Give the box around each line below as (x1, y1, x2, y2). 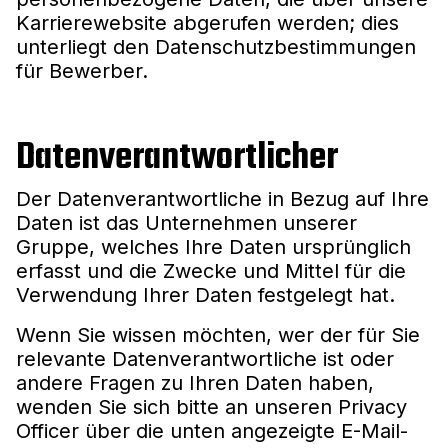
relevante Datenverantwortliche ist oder (16, 346, 394, 371)
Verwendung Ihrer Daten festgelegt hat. (16, 282, 395, 307)
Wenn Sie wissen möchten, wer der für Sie (16, 322, 420, 347)
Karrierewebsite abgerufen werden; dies (16, 10, 399, 35)
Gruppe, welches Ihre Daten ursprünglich (16, 234, 411, 259)
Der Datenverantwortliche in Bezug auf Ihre (16, 186, 429, 211)
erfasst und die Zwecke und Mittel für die (16, 258, 406, 283)
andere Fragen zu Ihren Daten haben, (16, 370, 374, 395)
